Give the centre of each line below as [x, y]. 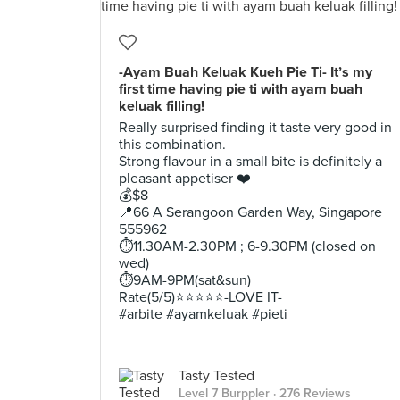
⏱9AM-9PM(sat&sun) [185, 280]
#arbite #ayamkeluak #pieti [203, 314]
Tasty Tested [217, 376]
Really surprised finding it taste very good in [255, 128]
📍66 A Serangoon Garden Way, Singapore [250, 212]
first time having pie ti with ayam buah [241, 89]
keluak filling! [162, 106]
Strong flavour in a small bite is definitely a [250, 162]
